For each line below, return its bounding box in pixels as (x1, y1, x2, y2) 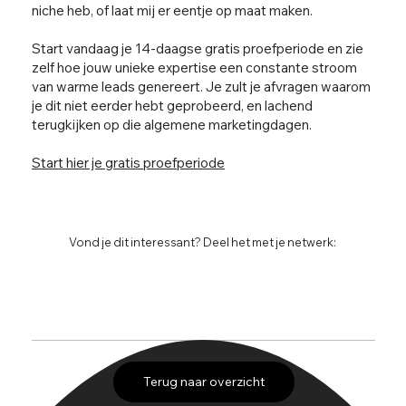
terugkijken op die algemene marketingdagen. (32, 116, 313, 134)
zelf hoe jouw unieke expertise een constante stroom (32, 59, 358, 77)
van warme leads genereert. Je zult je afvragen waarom (32, 78, 372, 96)
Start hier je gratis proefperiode (32, 154, 226, 172)
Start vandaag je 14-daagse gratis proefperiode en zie (32, 40, 364, 58)
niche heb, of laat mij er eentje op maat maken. (32, 2, 316, 20)
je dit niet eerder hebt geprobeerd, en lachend (32, 97, 314, 115)
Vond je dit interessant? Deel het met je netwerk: (69, 234, 337, 249)
